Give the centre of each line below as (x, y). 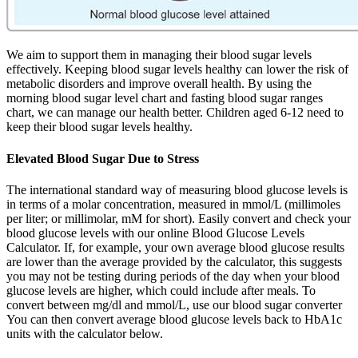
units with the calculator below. (85, 333)
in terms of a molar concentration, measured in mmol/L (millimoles (173, 204)
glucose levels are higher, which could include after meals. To (161, 290)
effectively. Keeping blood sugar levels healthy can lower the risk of (177, 70)
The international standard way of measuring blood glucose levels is (177, 189)
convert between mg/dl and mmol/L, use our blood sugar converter (174, 304)
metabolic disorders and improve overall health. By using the (159, 84)
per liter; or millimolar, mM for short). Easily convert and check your (179, 218)
